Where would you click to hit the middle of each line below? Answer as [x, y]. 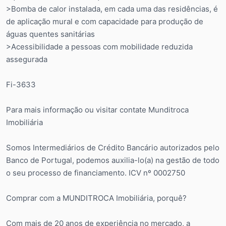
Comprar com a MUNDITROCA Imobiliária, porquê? [96, 198]
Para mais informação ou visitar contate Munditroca [97, 109]
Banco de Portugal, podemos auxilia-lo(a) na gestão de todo [113, 160]
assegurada [27, 59]
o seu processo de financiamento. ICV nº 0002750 [96, 173]
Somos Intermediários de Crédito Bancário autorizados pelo [113, 147]
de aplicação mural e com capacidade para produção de [105, 21]
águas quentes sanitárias [50, 34]
